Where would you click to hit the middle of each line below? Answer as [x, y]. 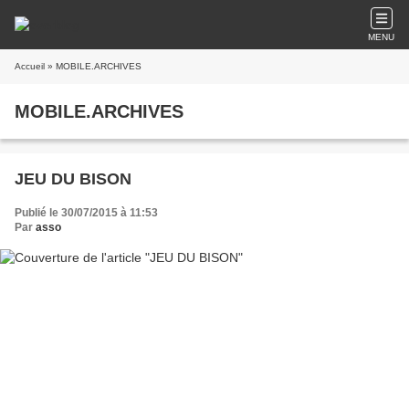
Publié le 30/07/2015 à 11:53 [86, 213]
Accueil [30, 66]
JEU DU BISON [73, 179]
